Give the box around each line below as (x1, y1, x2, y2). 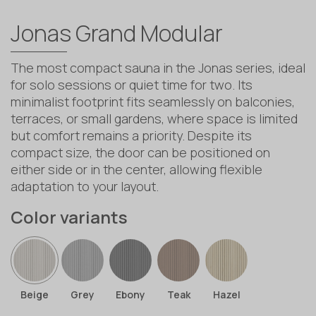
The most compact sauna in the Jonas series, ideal (11, 59, 305, 77)
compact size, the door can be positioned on (11, 144, 270, 162)
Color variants (11, 205, 128, 229)
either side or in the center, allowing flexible (11, 161, 262, 178)
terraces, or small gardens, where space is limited (11, 110, 298, 128)
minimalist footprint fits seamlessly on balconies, (11, 93, 295, 111)
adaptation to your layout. (11, 178, 159, 195)
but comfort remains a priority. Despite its (11, 127, 252, 145)
